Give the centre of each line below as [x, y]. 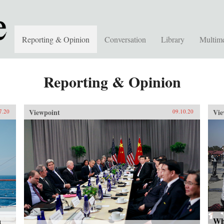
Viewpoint [44, 112]
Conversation [125, 39]
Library [173, 39]
